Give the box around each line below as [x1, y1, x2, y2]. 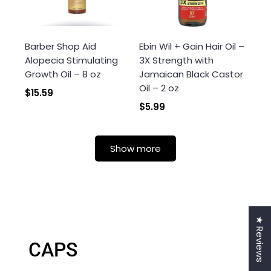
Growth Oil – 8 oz [25, 67, 101, 80]
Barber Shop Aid [25, 39, 96, 53]
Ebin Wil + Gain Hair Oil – [139, 39, 244, 53]
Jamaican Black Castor [139, 67, 243, 80]
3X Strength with [139, 53, 214, 67]
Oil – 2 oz [139, 81, 179, 94]
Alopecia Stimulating [25, 53, 118, 67]
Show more [110, 142, 161, 155]
